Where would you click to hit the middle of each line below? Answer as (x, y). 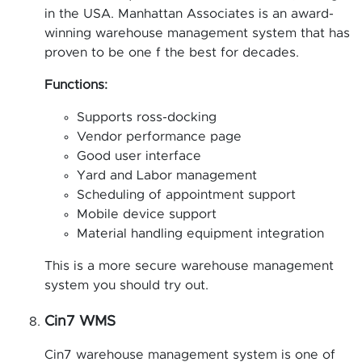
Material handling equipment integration (200, 233)
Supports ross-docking (147, 117)
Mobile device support (147, 214)
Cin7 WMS (80, 321)
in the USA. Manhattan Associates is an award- (189, 13)
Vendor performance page (159, 136)
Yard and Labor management (167, 175)
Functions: (76, 84)
